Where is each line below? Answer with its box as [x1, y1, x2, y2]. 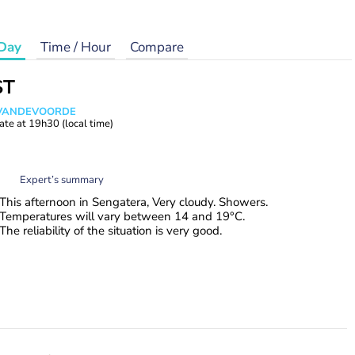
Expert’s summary [20, 172, 104, 187]
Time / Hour [40, 38, 111, 56]
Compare [130, 38, 184, 56]
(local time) [62, 116, 113, 131]
